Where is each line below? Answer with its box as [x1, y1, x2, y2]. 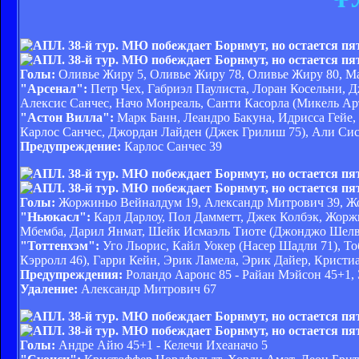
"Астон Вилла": [20, 110, 114, 124]
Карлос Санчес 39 [121, 139, 222, 153]
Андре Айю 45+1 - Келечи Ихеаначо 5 [55, 337, 268, 352]
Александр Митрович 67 [78, 281, 216, 296]
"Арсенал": [20, 81, 87, 95]
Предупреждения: [20, 267, 123, 281]
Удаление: [20, 281, 78, 296]
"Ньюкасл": [20, 209, 91, 224]
